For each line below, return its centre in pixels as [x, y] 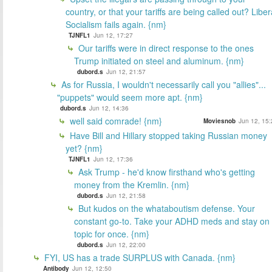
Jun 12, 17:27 [113, 35]
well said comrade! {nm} [115, 121]
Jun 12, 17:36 [113, 159]
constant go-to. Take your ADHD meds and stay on [172, 221]
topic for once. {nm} [112, 233]
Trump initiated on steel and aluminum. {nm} [159, 60]
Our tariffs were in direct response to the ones [165, 48]
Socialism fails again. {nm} [116, 24]
